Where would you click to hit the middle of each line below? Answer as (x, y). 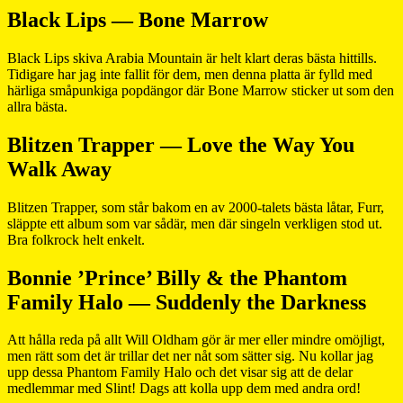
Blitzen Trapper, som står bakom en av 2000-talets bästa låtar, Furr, (196, 207)
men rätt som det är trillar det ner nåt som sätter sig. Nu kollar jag (190, 356)
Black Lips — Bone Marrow (138, 19)
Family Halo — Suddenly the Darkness (187, 302)
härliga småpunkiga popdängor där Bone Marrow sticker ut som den (201, 90)
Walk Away (59, 169)
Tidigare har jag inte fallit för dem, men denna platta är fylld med (190, 74)
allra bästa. (37, 106)
